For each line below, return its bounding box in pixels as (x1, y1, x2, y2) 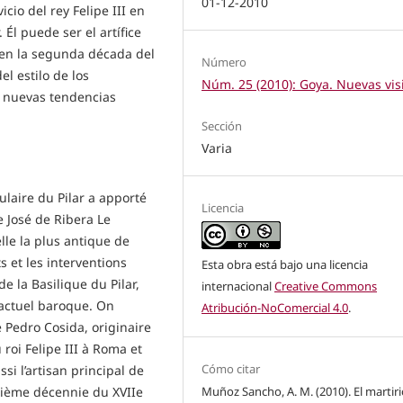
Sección (201, 117, 243, 134)
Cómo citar (201, 360, 261, 377)
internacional (201, 277, 275, 294)
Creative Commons (274, 277, 378, 294)
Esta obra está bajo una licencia (201, 255, 369, 273)
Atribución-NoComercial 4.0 (201, 299, 349, 316)
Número (201, 54, 247, 71)
